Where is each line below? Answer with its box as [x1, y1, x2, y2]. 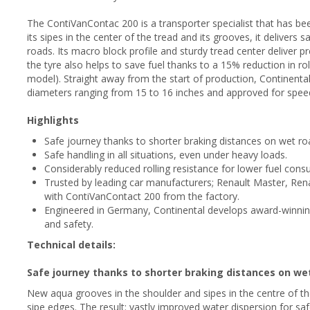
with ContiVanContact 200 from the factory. [44, 189, 239, 203]
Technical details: [27, 237, 116, 251]
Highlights [27, 113, 79, 127]
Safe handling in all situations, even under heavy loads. [44, 147, 287, 161]
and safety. [44, 217, 93, 230]
